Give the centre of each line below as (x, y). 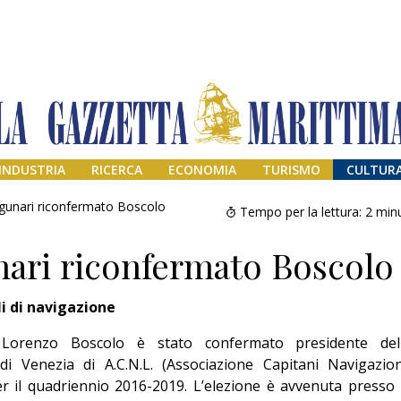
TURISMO (291, 170)
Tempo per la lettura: (301, 212)
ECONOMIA (202, 170)
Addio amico (323, 377)
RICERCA (117, 170)
